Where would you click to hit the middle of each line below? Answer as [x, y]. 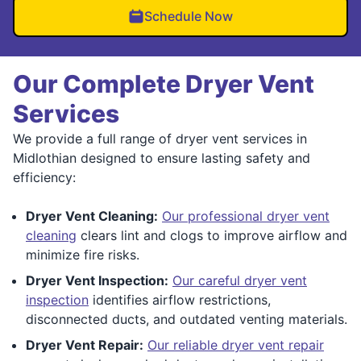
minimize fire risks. [83, 254]
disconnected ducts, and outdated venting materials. [187, 319]
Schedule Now [189, 16]
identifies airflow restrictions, [180, 299]
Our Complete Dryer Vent [164, 83]
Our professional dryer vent [246, 216]
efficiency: [44, 177]
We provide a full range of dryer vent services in [160, 138]
